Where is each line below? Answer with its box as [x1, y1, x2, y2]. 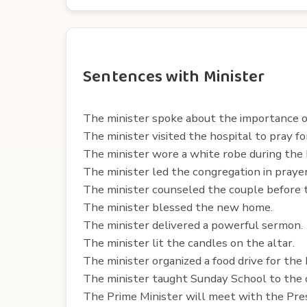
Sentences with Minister [83, 63, 265, 90]
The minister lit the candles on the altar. [83, 234, 295, 251]
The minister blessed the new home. [83, 199, 273, 215]
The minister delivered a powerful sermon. [83, 217, 303, 233]
